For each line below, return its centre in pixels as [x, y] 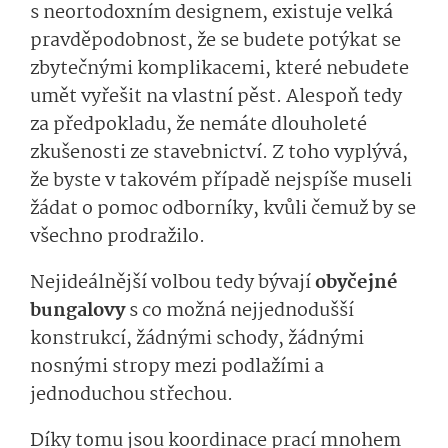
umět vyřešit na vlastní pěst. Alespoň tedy [216, 97]
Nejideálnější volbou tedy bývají [172, 283]
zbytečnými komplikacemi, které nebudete [219, 69]
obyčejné [356, 283]
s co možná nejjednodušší [241, 311]
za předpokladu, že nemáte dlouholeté [198, 125]
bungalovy [79, 311]
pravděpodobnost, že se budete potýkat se [215, 41]
